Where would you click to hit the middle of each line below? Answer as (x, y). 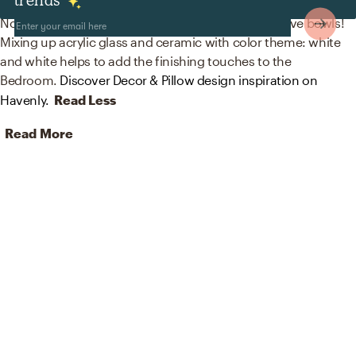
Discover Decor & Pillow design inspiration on (189, 80)
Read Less (85, 100)
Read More (39, 133)
